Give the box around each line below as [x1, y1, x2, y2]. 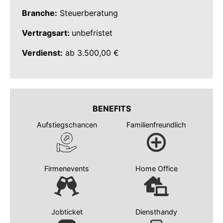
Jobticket [51, 208, 83, 217]
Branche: [22, 8, 57, 18]
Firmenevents [44, 164, 89, 173]
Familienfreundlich [126, 120, 186, 129]
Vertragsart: [22, 28, 72, 38]
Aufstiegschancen [36, 120, 97, 129]
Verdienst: [22, 48, 63, 58]
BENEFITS [92, 103, 131, 113]
